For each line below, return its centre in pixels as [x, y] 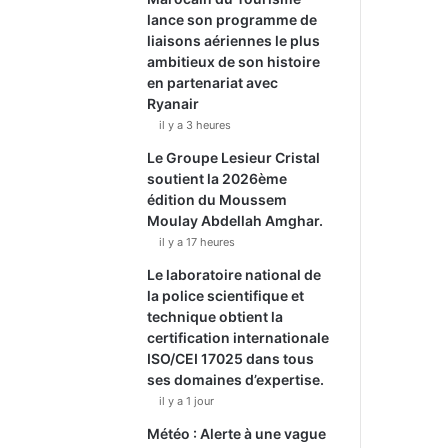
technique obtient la [215, 316]
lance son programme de [232, 19]
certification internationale [238, 337]
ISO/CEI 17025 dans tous [231, 358]
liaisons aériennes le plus [234, 40]
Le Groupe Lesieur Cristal [234, 157]
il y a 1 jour [187, 401]
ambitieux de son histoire [234, 61]
